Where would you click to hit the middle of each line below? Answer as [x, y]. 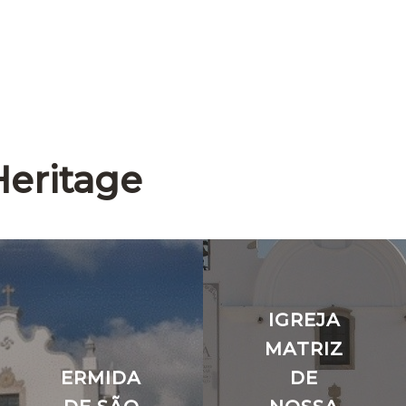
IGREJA [304, 319]
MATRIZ [304, 348]
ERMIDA [101, 377]
